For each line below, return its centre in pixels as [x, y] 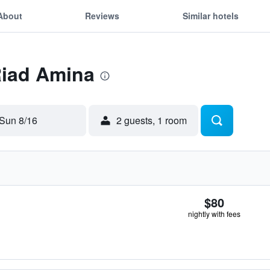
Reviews [102, 15]
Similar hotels [210, 15]
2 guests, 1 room [152, 120]
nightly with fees [214, 214]
